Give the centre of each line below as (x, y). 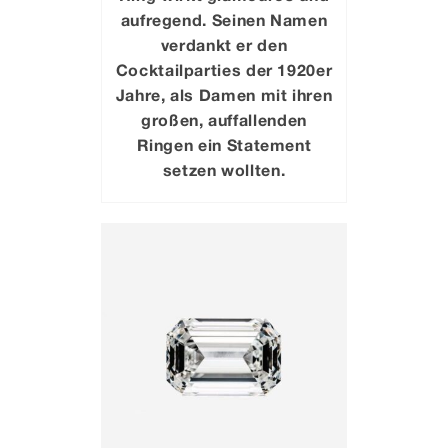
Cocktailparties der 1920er (224, 69)
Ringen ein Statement (224, 144)
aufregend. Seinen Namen (224, 19)
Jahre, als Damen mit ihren (224, 94)
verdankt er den (224, 44)
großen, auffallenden (224, 119)
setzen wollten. (224, 169)
